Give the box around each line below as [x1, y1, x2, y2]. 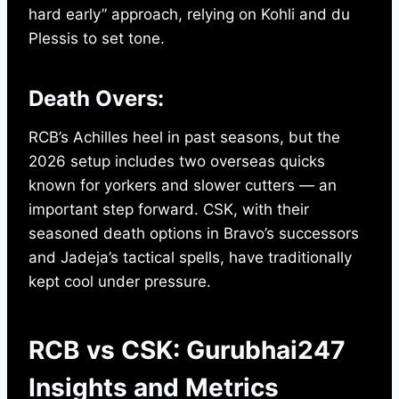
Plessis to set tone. [28, 29, 165, 48]
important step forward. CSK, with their [28, 200, 309, 219]
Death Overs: [28, 85, 164, 112]
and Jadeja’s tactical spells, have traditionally [28, 248, 352, 267]
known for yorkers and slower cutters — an [28, 176, 337, 195]
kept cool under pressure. [28, 273, 211, 291]
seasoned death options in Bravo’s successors [28, 224, 359, 243]
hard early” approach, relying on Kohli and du [28, 5, 350, 24]
